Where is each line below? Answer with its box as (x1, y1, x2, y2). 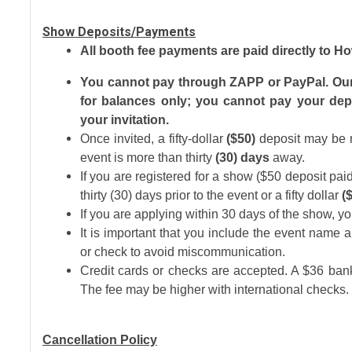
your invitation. (80, 113, 169, 126)
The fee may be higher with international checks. (80, 283, 349, 296)
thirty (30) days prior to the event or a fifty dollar (80, 189, 342, 202)
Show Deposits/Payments (42, 24, 196, 39)
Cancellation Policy (42, 333, 157, 346)
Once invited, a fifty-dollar (80, 132, 227, 145)
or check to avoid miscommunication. (80, 245, 288, 258)
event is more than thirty (80, 151, 215, 164)
